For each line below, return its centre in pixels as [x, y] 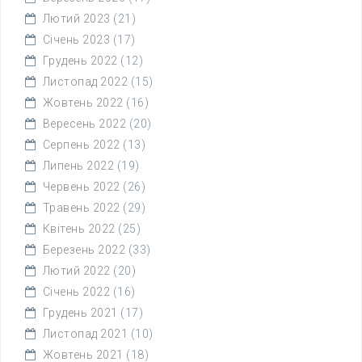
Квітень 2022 [79, 229]
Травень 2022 [81, 208]
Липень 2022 [78, 166]
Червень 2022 [81, 187]
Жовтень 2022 [83, 103]
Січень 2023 [76, 40]
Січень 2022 [76, 292]
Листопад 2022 [85, 82]
